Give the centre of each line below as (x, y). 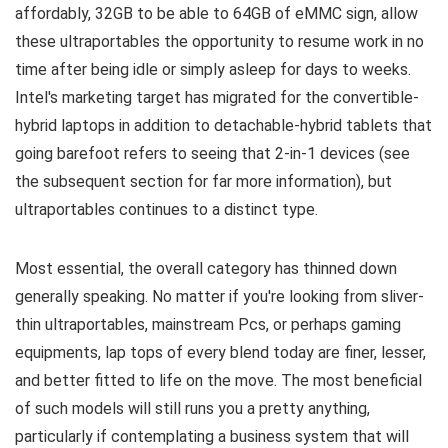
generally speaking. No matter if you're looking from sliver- (219, 296)
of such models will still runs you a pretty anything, (192, 408)
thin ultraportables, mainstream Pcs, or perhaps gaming (208, 324)
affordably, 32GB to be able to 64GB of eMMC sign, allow (216, 13)
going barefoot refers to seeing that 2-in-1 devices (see (212, 153)
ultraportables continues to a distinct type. (166, 209)
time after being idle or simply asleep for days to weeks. (213, 69)
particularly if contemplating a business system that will (212, 436)
